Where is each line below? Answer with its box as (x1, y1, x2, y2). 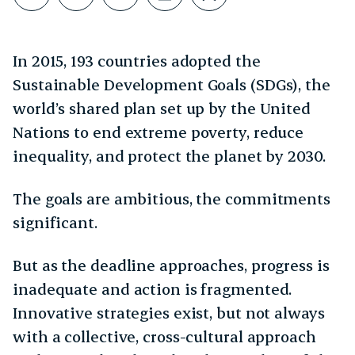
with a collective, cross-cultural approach (13, 326, 316, 346)
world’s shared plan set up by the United (13, 97, 311, 118)
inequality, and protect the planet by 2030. (13, 145, 330, 166)
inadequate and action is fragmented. (13, 278, 292, 299)
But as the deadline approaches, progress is (13, 254, 330, 275)
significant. (13, 212, 105, 232)
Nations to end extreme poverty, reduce (13, 121, 304, 142)
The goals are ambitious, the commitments (13, 188, 330, 208)
